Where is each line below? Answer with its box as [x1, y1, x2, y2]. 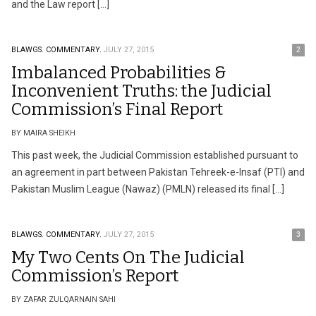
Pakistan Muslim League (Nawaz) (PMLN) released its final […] [11, 183, 284, 195]
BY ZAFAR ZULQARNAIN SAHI [11, 295, 116, 304]
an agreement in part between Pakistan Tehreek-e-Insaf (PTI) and [11, 166, 305, 178]
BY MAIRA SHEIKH [11, 128, 75, 138]
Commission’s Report [11, 266, 178, 286]
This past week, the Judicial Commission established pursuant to [11, 150, 298, 161]
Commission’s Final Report [11, 99, 223, 119]
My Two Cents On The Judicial [11, 248, 245, 267]
